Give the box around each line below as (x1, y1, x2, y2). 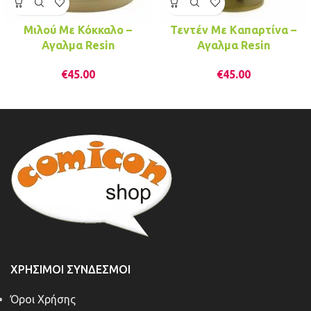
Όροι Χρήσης (10, 293, 76, 306)
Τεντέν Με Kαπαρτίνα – (170, 23, 296, 36)
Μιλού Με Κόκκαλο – (24, 23, 132, 36)
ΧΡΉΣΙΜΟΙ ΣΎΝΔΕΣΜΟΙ (10, 263, 131, 276)
